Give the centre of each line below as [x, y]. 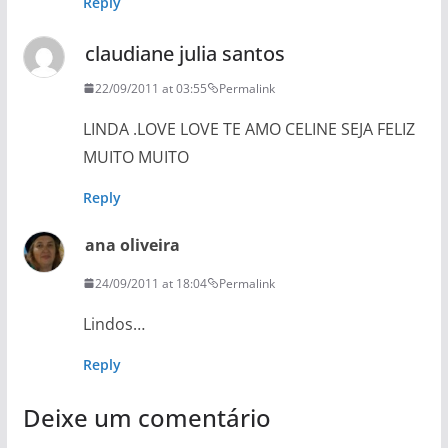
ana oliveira [132, 244]
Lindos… [113, 323]
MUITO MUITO [135, 156]
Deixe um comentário [146, 417]
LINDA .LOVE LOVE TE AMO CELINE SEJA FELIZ [248, 128]
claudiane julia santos [184, 53]
